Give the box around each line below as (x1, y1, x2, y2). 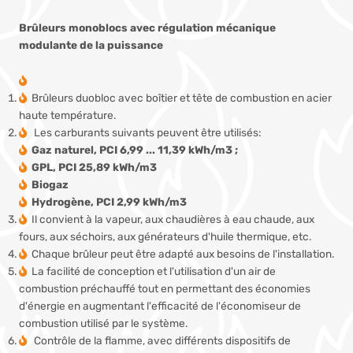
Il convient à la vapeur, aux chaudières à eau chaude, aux (32, 213, 314, 226)
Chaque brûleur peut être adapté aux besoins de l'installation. (32, 247, 334, 261)
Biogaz (32, 178, 69, 191)
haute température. (19, 109, 116, 122)
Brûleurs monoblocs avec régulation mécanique (19, 20, 276, 34)
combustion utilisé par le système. (19, 317, 188, 330)
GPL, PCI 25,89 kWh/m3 (32, 161, 157, 174)
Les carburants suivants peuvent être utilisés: (32, 126, 262, 139)
